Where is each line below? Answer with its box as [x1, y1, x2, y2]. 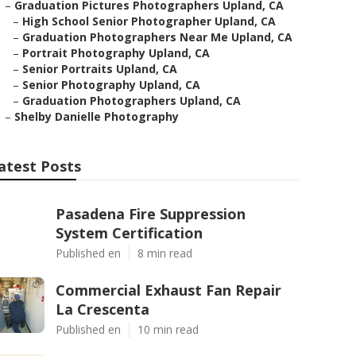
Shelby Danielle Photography [14, 109, 179, 124]
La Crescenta [56, 300, 149, 319]
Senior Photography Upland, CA [22, 77, 200, 92]
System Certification [56, 223, 203, 242]
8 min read [137, 246, 192, 261]
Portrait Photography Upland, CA [22, 45, 210, 60]
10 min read [137, 322, 199, 337]
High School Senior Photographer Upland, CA [22, 14, 276, 29]
